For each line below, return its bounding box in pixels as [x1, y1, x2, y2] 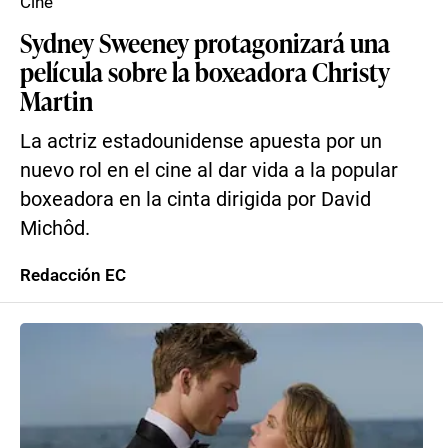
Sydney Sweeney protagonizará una [20, 24, 390, 60]
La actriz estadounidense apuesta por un [20, 130, 382, 153]
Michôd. [20, 217, 90, 240]
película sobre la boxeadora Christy [20, 53, 390, 89]
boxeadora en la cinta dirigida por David [20, 188, 371, 211]
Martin [20, 82, 93, 118]
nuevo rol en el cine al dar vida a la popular [20, 159, 398, 182]
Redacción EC [20, 265, 126, 285]
